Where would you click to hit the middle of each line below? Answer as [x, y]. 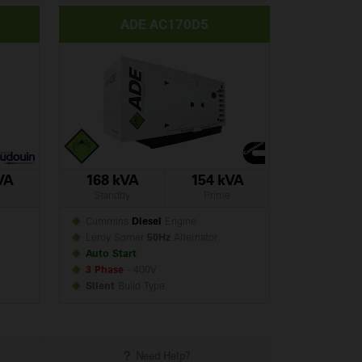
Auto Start [111, 255]
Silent [100, 287]
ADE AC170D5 [164, 24]
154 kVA [217, 182]
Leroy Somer [114, 238]
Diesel [147, 222]
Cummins [106, 222]
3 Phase [105, 271]
